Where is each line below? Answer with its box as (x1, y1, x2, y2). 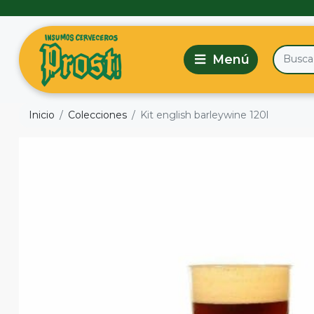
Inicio (29, 109, 55, 122)
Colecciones (68, 109, 127, 122)
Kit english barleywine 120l (140, 109, 268, 122)
